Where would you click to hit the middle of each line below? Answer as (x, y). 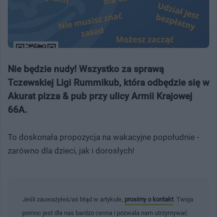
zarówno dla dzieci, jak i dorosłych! (71, 150)
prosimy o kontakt (149, 199)
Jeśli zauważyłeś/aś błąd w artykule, (73, 199)
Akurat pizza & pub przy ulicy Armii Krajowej (100, 96)
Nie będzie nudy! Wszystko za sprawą (86, 69)
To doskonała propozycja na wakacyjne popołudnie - (103, 137)
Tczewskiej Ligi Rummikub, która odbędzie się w (108, 82)
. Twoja (183, 199)
